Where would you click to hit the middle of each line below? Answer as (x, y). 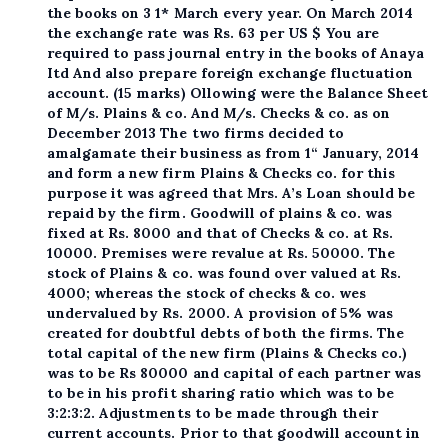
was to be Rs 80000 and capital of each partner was (234, 373)
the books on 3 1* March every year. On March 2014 (230, 13)
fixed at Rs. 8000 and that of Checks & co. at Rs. (220, 233)
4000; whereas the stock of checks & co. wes (206, 293)
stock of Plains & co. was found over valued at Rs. (224, 273)
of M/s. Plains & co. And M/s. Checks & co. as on (218, 113)
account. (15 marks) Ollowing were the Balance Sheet (238, 93)
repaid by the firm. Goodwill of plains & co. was (219, 213)
